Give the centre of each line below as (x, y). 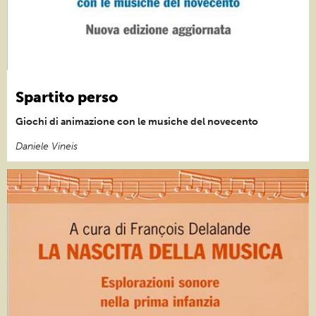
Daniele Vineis (47, 146)
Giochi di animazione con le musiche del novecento (137, 121)
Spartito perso (67, 97)
